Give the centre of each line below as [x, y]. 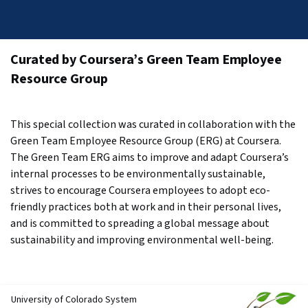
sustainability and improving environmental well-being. [142, 240]
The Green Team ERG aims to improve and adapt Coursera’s [150, 157]
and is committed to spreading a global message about [140, 223]
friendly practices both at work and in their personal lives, [146, 207]
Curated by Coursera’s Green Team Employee [146, 60]
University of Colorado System [74, 300]
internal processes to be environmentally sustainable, [138, 174]
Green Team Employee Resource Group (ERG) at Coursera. [146, 141]
